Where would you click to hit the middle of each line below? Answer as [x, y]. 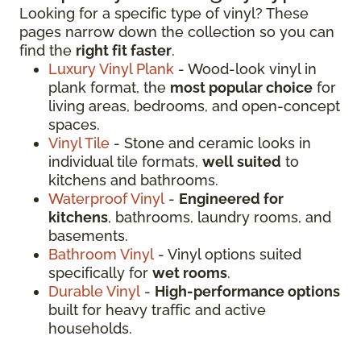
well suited [242, 162]
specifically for [100, 273]
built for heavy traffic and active [157, 310]
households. [90, 329]
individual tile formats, [125, 162]
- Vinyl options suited [228, 255]
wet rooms [190, 273]
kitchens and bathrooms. [133, 180]
